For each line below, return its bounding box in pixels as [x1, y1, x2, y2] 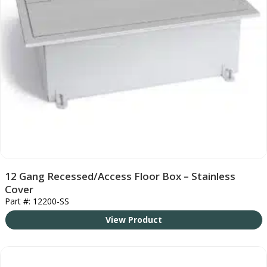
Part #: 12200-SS [4, 195, 69, 207]
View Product [105, 213, 162, 225]
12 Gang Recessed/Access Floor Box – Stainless [4, 169, 235, 183]
